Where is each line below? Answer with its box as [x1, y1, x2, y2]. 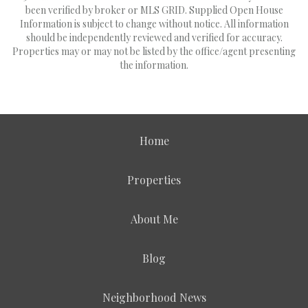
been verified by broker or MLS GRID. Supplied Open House [25, 3, 283, 16]
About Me [130, 212, 178, 226]
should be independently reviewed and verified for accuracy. [25, 31, 283, 44]
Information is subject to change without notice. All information [19, 17, 289, 30]
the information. [120, 58, 188, 71]
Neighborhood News [102, 290, 206, 305]
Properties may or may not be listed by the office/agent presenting [12, 45, 296, 58]
